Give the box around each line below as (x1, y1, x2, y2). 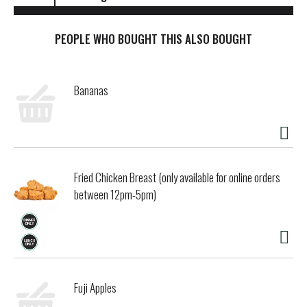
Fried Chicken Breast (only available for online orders (74, 169, 280, 186)
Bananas (74, 82, 108, 99)
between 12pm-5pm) (74, 186, 156, 204)
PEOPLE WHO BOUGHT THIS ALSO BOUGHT (55, 30, 252, 48)
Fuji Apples (74, 279, 116, 297)
